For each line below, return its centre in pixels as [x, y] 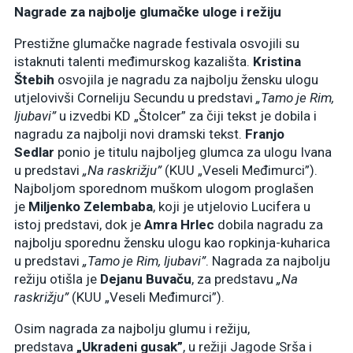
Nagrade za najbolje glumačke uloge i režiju [148, 11]
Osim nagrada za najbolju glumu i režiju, [132, 328]
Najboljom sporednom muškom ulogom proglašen [164, 188]
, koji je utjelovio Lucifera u [232, 206]
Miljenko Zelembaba [91, 206]
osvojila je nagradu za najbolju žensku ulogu [186, 79]
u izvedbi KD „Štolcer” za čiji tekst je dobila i [186, 115]
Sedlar [34, 152]
